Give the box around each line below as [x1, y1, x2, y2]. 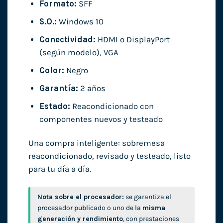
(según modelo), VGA [39, 48, 118, 58]
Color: [39, 66, 64, 76]
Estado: [39, 102, 70, 111]
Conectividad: [39, 35, 96, 45]
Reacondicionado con [70, 102, 154, 111]
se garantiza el [123, 193, 171, 202]
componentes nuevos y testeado [39, 114, 163, 124]
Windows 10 [56, 17, 104, 27]
